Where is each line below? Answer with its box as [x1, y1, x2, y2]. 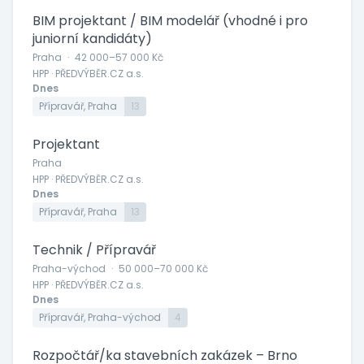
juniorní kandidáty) [32, 29, 152, 48]
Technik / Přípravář [32, 240, 156, 259]
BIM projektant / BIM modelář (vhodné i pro [32, 11, 308, 30]
